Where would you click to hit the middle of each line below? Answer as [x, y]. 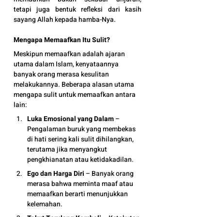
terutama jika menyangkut [68, 149]
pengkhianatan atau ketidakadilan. [80, 160]
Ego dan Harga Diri [56, 174]
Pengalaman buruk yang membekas [82, 129]
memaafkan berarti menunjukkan [78, 194]
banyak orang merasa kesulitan [62, 74]
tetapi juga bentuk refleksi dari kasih [77, 9]
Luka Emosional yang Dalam [70, 119]
